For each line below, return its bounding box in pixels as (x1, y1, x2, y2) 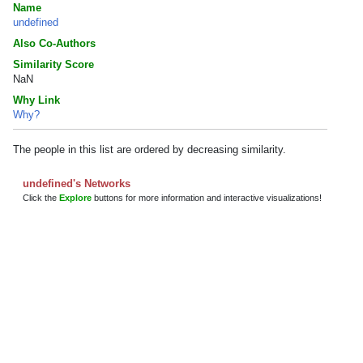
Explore (59, 193, 92, 203)
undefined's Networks (23, 177, 130, 190)
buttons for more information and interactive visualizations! (92, 193, 322, 203)
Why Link (13, 94, 60, 106)
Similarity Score (13, 58, 94, 70)
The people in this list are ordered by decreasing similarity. (13, 143, 286, 156)
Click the (23, 193, 59, 203)
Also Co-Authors (13, 37, 96, 49)
